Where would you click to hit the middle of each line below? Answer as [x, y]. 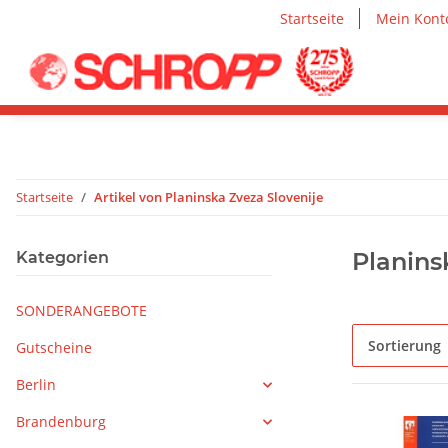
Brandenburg [61, 422]
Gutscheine [54, 348]
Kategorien [62, 258]
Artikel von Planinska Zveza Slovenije [208, 197]
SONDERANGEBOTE [81, 311]
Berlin [36, 385]
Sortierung [404, 346]
